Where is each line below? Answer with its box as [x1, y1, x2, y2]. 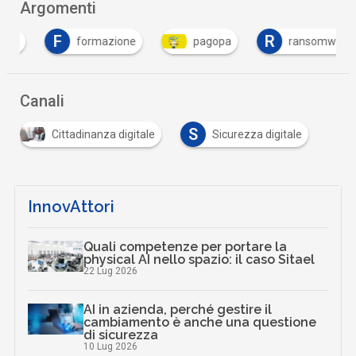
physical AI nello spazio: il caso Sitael [83, 251, 315, 267]
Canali [20, 91, 65, 110]
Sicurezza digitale [212, 127, 303, 141]
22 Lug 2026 [83, 265, 138, 277]
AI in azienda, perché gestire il [83, 301, 273, 317]
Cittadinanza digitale [52, 127, 156, 141]
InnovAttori [28, 196, 115, 216]
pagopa [168, 34, 207, 48]
